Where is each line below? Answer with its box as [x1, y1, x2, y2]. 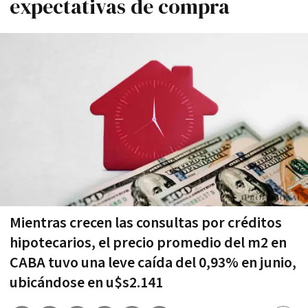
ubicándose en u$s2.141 [10, 272, 163, 293]
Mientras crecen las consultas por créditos [10, 212, 282, 233]
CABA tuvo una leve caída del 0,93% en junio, [10, 252, 296, 273]
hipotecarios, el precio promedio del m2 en [10, 232, 287, 253]
